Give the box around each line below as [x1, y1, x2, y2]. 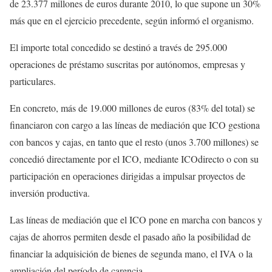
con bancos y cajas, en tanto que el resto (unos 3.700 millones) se [10, 135, 259, 148]
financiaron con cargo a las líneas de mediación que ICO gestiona [10, 118, 260, 131]
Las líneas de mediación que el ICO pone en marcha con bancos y [10, 213, 262, 226]
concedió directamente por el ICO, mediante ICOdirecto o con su [10, 152, 259, 165]
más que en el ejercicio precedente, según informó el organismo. [10, 14, 254, 27]
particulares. [10, 75, 56, 87]
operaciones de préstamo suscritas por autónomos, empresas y [10, 58, 245, 70]
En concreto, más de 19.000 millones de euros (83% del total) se [10, 101, 255, 114]
